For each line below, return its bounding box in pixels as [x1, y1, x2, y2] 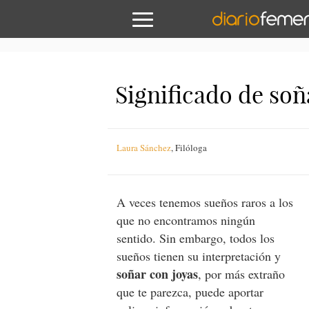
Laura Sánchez [117, 141, 172, 154]
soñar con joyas [117, 265, 199, 283]
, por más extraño [198, 266, 286, 282]
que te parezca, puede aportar [117, 283, 264, 300]
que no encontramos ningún [117, 212, 256, 228]
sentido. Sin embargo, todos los [117, 230, 275, 246]
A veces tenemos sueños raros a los [117, 194, 294, 210]
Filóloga [175, 141, 208, 154]
